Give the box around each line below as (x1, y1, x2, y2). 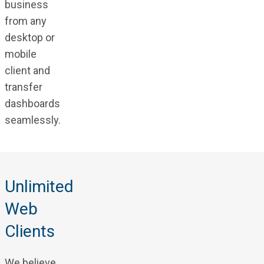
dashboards (4, 97, 60, 110)
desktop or (4, 31, 55, 44)
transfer (4, 80, 42, 93)
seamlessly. (4, 113, 61, 126)
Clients (4, 221, 55, 241)
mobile (4, 47, 37, 60)
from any (4, 14, 47, 27)
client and (4, 64, 50, 77)
